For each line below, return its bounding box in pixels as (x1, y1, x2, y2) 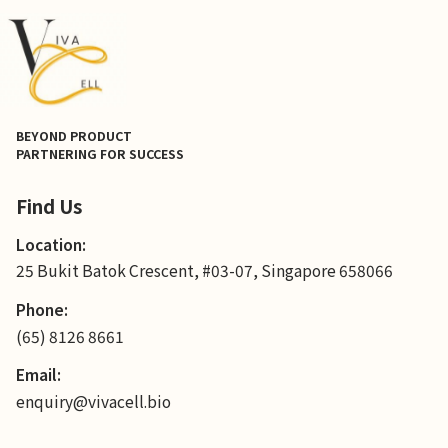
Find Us (15, 192, 82, 220)
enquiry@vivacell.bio (15, 390, 171, 413)
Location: (15, 232, 86, 255)
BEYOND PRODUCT (15, 126, 132, 145)
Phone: (15, 298, 68, 321)
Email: (15, 363, 61, 386)
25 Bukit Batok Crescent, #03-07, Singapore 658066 (15, 259, 393, 282)
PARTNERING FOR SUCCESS (15, 144, 184, 163)
